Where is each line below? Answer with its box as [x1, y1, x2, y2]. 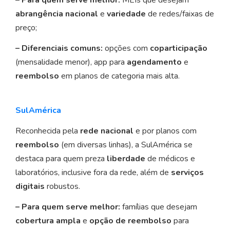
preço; [15, 22, 37, 34]
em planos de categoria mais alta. [59, 70, 180, 82]
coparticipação [150, 43, 207, 54]
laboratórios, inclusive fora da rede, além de [15, 167, 171, 179]
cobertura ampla [15, 215, 81, 227]
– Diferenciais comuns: [15, 43, 103, 54]
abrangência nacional [15, 8, 98, 20]
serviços [171, 167, 204, 179]
